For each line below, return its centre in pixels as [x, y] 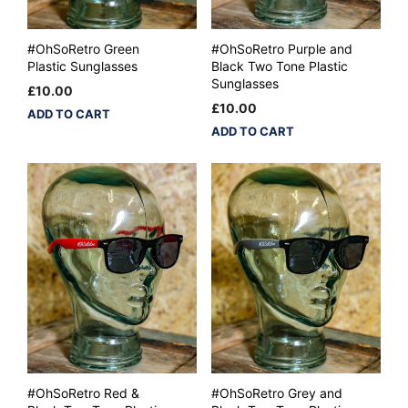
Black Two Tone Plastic [279, 66]
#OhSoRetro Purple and [281, 48]
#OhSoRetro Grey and [276, 393]
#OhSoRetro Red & [83, 393]
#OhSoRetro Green [83, 48]
